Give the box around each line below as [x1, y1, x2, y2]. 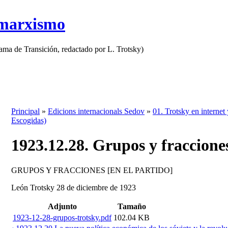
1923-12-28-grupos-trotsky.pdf [13, 213, 111, 222]
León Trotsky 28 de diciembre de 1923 [11, 183, 136, 192]
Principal [11, 107, 40, 116]
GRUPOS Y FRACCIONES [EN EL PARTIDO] [11, 165, 173, 175]
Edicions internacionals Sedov [48, 107, 145, 116]
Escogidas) [11, 116, 46, 125]
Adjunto [47, 202, 77, 211]
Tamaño [117, 202, 146, 211]
